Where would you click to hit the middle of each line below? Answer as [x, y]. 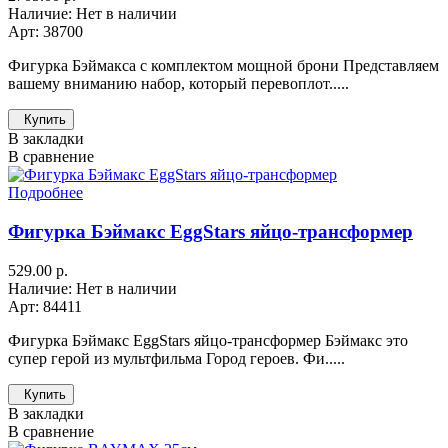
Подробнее [45, 193]
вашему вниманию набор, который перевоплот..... [178, 84]
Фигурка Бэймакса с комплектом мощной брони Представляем [223, 66]
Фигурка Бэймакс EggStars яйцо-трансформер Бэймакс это [208, 340]
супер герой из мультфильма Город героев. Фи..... [176, 358]
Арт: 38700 [45, 32]
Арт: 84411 [45, 306]
